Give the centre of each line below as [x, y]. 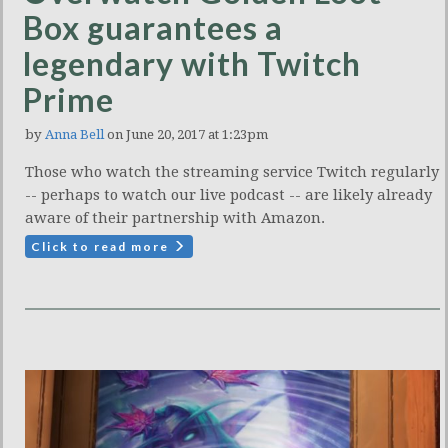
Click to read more [102, 246]
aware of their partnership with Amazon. [175, 218]
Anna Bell [74, 134]
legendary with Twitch [192, 63]
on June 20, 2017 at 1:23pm [186, 134]
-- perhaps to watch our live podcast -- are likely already [228, 195]
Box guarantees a [153, 27]
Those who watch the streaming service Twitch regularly [232, 172]
